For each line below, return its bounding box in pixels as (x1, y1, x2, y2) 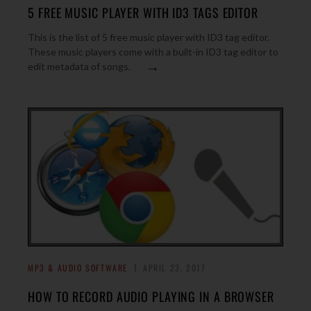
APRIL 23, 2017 (143, 262, 206, 274)
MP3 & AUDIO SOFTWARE (28, 262, 128, 274)
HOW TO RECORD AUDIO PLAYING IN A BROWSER (28, 287, 274, 305)
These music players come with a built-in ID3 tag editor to (28, 46, 278, 58)
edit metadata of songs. (28, 60, 131, 72)
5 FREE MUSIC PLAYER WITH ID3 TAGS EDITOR (28, 3, 258, 22)
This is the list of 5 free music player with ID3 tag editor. (28, 31, 269, 43)
